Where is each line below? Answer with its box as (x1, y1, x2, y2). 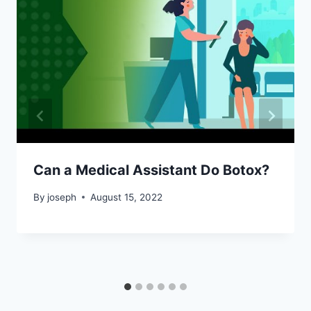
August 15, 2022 (90, 191, 163, 203)
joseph (47, 191, 77, 203)
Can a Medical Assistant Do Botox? (33, 161, 269, 178)
